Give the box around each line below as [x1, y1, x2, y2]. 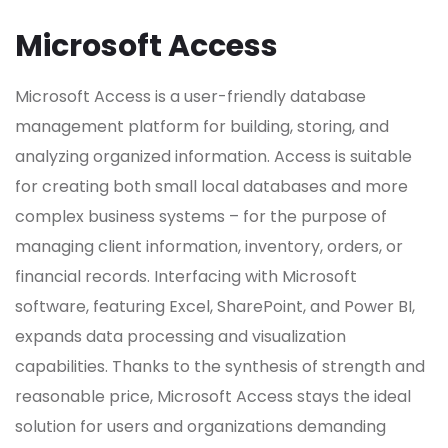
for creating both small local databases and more [15, 175, 408, 199]
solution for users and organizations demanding [15, 415, 386, 439]
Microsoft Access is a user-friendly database [15, 85, 366, 109]
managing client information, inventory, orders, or [15, 235, 403, 259]
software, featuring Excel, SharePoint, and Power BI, [15, 295, 415, 319]
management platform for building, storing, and [15, 115, 389, 139]
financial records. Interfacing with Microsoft [15, 265, 357, 289]
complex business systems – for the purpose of [15, 205, 387, 229]
